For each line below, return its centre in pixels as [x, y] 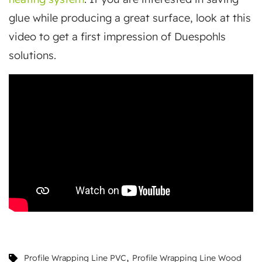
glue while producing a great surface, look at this [130, 18]
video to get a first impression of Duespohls [117, 37]
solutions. [32, 55]
